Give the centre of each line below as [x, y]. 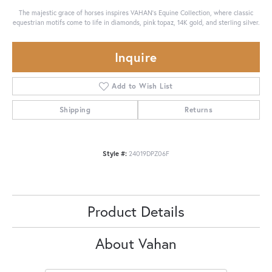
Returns [199, 109]
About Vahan [136, 243]
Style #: [115, 153]
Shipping [75, 109]
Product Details [136, 211]
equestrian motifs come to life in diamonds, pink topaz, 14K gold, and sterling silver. [136, 22]
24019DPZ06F [149, 153]
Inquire [136, 57]
